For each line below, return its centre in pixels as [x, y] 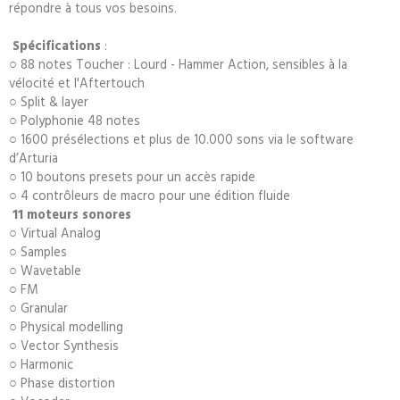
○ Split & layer [49, 101]
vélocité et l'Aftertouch [77, 82]
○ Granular [38, 307]
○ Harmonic [41, 363]
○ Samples [38, 251]
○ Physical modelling [66, 326]
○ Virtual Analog [55, 232]
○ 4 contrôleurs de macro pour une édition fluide [150, 195]
